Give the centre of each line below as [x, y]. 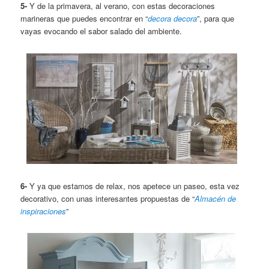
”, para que [216, 19]
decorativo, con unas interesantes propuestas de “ [108, 198]
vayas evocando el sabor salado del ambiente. [101, 31]
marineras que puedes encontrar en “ [84, 19]
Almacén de [216, 198]
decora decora [173, 19]
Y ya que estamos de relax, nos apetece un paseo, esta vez [134, 186]
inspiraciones [44, 211]
